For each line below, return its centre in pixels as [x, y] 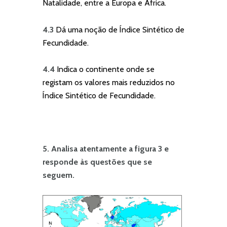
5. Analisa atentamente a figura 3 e [106, 148]
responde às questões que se [97, 162]
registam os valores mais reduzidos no [109, 83]
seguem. [59, 175]
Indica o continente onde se [106, 69]
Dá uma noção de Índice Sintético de [120, 29]
